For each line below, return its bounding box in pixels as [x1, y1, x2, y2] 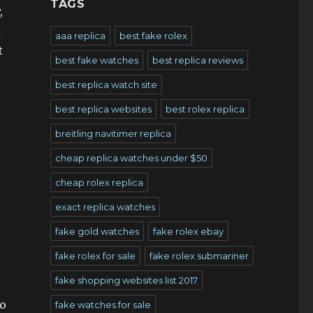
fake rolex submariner [149, 250, 249, 261]
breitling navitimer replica [54, 128, 171, 139]
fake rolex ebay [152, 226, 224, 237]
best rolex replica [165, 103, 245, 115]
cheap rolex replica [54, 177, 143, 188]
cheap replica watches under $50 [54, 152, 208, 163]
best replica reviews [152, 54, 243, 66]
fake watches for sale [54, 299, 151, 310]
